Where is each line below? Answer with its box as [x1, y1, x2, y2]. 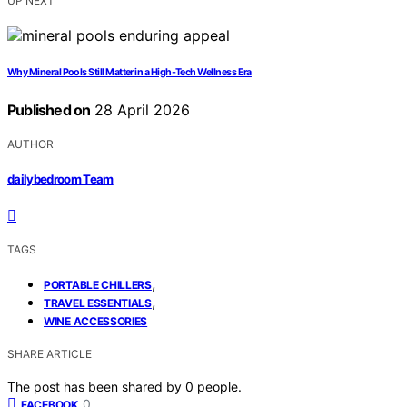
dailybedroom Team [7, 171, 114, 186]
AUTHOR [7, 137, 54, 152]
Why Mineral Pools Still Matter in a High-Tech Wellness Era [7, 66, 252, 79]
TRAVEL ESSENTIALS [44, 295, 152, 310]
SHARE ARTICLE [7, 346, 92, 361]
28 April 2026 [90, 101, 191, 120]
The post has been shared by [7, 378, 185, 394]
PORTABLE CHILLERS [44, 277, 152, 292]
